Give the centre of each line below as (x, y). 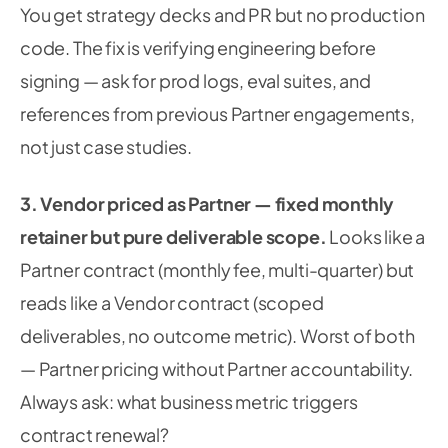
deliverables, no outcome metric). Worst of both (217, 335)
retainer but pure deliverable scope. (173, 236)
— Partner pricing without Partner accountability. (217, 368)
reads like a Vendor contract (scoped (172, 302)
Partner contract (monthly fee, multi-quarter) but (217, 269)
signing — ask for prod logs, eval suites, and (195, 80)
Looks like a (376, 236)
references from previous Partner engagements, (217, 113)
